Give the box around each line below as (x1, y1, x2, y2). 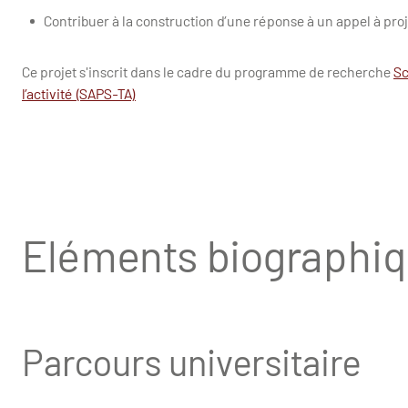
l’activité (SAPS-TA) (21, 85, 136, 103)
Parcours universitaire (21, 340, 368, 384)
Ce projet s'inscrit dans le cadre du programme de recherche (21, 63, 393, 81)
